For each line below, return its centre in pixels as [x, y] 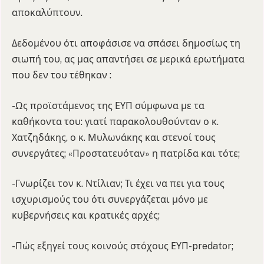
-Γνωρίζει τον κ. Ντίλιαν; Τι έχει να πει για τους [118, 184]
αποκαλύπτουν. [47, 13]
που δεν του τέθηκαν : [62, 75]
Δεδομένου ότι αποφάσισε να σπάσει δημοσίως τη [126, 44]
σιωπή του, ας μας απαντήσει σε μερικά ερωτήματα [128, 60]
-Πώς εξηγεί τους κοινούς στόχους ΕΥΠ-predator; [123, 246]
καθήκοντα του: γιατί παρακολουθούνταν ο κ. [115, 121]
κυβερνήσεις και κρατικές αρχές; [86, 216]
